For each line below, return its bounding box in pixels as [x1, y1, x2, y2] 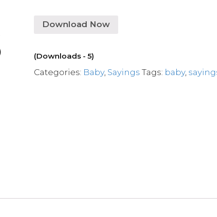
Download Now [42, 19, 110, 29]
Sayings [108, 67, 140, 77]
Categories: [34, 67, 84, 77]
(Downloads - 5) [34, 51, 94, 61]
